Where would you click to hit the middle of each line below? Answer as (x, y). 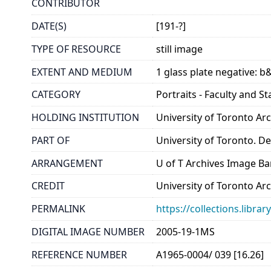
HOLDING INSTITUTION (85, 118)
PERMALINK (58, 209)
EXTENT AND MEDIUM (82, 72)
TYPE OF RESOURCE (76, 49)
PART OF (51, 140)
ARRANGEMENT (67, 163)
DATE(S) (49, 26)
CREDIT (48, 186)
